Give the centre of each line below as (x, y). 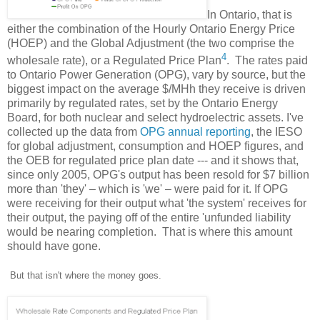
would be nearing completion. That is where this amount (150, 232)
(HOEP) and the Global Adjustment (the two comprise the (151, 43)
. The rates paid (267, 61)
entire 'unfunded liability (231, 218)
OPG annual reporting (195, 132)
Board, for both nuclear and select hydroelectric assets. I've (155, 118)
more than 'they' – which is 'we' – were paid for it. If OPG (147, 189)
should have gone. (54, 246)
